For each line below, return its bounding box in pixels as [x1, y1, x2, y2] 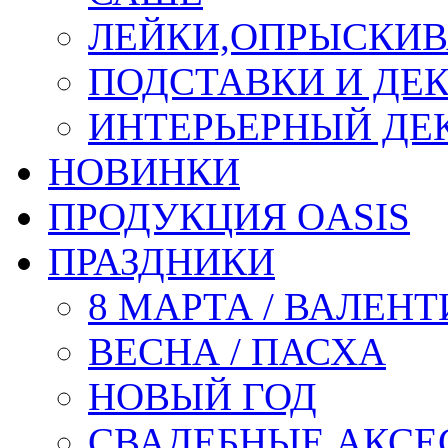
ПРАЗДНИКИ [48, 240, 275, 283]
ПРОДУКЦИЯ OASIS [48, 195, 410, 238]
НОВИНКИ [48, 150, 240, 193]
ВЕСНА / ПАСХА [88, 330, 386, 373]
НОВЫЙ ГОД [88, 375, 317, 418]
